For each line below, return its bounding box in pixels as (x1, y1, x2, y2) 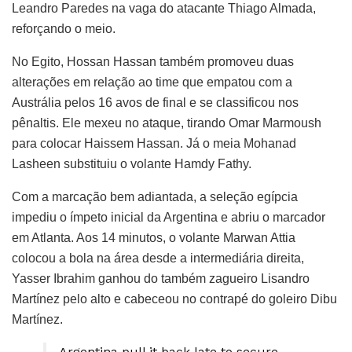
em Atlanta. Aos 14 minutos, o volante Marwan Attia (12, 231, 295, 245)
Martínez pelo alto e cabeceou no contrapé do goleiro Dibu (12, 292, 337, 306)
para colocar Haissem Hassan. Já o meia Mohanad (12, 137, 296, 151)
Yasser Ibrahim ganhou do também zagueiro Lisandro (12, 272, 310, 286)
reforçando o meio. (12, 22, 115, 36)
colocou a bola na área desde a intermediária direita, (12, 251, 304, 266)
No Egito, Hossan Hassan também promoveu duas (12, 55, 294, 69)
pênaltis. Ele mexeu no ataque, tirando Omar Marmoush (12, 116, 321, 130)
